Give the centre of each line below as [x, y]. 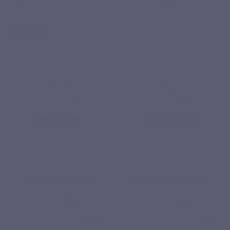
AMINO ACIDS [58, 166]
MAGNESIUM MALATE [172, 177]
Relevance [173, 6]
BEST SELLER [26, 30]
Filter [32, 6]
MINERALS [172, 166]
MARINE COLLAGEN [58, 177]
